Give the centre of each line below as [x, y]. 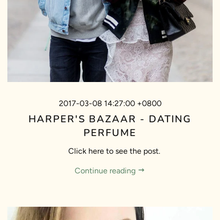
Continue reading [106, 171]
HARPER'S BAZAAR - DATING [110, 119]
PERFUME [110, 133]
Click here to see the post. [110, 151]
